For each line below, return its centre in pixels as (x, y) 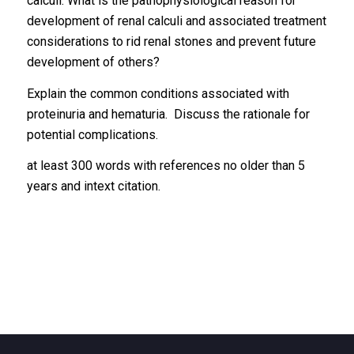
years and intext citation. (93, 186)
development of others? (93, 62)
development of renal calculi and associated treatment (176, 21)
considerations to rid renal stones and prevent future (171, 42)
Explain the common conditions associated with (158, 93)
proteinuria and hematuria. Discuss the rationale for (168, 114)
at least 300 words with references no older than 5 (166, 166)
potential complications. (92, 134)
